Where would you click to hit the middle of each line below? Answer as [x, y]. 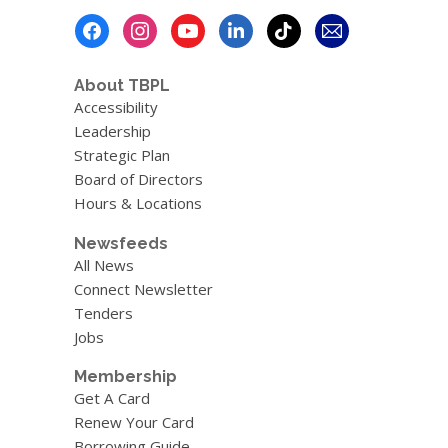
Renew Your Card [133, 422]
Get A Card [111, 398]
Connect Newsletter [143, 288]
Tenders [103, 312]
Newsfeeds [120, 243]
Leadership [112, 131]
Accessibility [115, 107]
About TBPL [121, 85]
